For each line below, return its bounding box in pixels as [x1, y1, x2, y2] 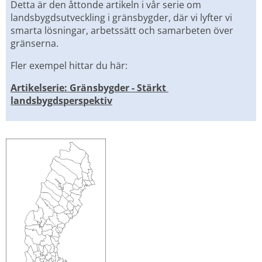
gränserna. [11, 36, 58, 50]
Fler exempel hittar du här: [11, 58, 127, 72]
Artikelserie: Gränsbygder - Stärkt [11, 81, 166, 94]
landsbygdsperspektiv [11, 94, 112, 107]
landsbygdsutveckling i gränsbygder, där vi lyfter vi [11, 11, 232, 24]
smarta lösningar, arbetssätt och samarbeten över [11, 23, 233, 37]
